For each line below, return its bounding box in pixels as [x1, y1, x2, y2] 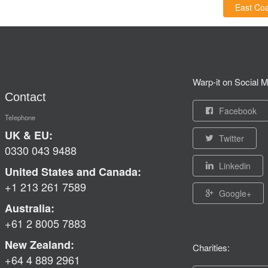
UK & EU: [4, 127, 53, 144]
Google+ [218, 187, 251, 200]
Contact [4, 90, 46, 104]
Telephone [4, 112, 35, 122]
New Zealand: [4, 237, 74, 253]
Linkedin [218, 160, 251, 172]
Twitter [218, 132, 244, 145]
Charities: [192, 241, 230, 254]
